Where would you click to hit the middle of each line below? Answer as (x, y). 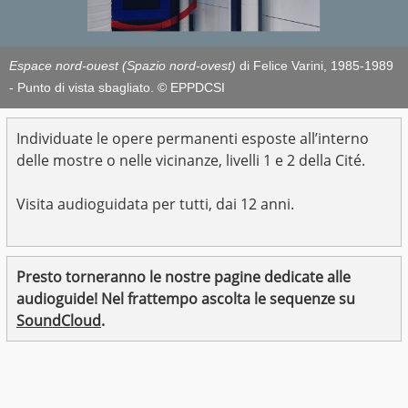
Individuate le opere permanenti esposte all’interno (193, 138)
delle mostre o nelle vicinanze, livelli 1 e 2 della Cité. (191, 160)
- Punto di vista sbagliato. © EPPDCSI (117, 88)
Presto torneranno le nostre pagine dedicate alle (184, 277)
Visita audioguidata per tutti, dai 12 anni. (155, 204)
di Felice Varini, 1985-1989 (315, 66)
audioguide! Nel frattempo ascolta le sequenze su (186, 299)
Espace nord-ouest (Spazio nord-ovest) (122, 66)
